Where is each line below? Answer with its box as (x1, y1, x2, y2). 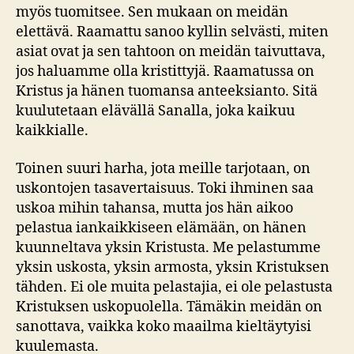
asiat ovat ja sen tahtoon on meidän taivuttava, (16, 43, 326, 62)
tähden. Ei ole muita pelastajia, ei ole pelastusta (16, 277, 333, 296)
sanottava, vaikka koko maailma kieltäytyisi (16, 317, 311, 336)
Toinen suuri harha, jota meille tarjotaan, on (16, 159, 311, 178)
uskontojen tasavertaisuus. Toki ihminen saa (16, 179, 314, 198)
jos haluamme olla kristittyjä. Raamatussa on (16, 62, 314, 81)
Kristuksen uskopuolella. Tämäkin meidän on (16, 297, 322, 316)
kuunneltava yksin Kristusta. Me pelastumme (16, 238, 321, 257)
